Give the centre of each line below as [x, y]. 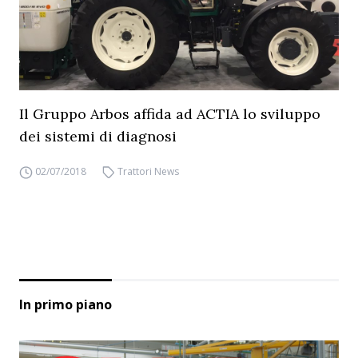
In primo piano [66, 304]
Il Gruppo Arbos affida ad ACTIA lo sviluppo [170, 114]
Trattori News [149, 171]
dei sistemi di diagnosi [98, 136]
